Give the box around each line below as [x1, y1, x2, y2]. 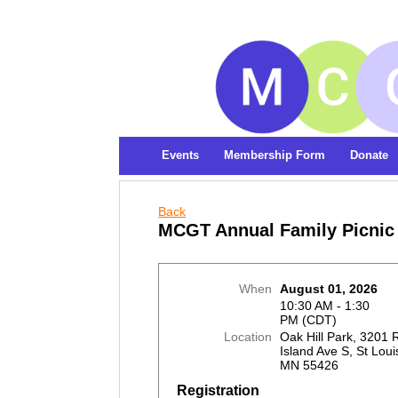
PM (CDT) [280, 313, 338, 328]
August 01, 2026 [280, 282, 378, 297]
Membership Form [224, 148, 326, 162]
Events [162, 148, 200, 162]
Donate [350, 148, 389, 162]
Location [224, 330, 273, 345]
